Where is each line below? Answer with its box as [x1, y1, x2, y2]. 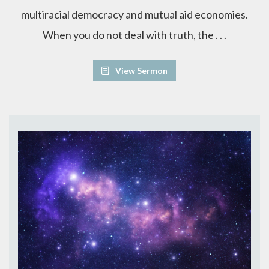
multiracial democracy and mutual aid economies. [21, 7, 248, 21]
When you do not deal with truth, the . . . [43, 28, 226, 41]
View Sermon [112, 65, 168, 76]
